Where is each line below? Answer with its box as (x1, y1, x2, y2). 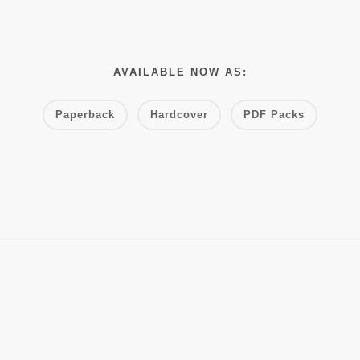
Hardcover (150, 108, 208, 121)
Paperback (55, 108, 115, 121)
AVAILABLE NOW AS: (112, 65, 247, 78)
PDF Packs (243, 108, 305, 121)
